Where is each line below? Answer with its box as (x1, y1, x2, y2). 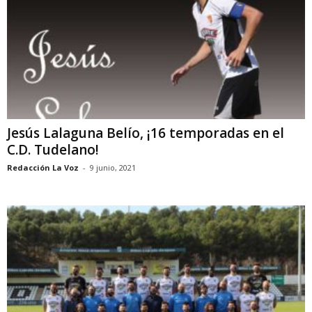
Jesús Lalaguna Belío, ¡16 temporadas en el (7, 124, 284, 143)
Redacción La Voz (7, 162, 79, 173)
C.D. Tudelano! (7, 141, 99, 159)
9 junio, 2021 (90, 162, 136, 173)
